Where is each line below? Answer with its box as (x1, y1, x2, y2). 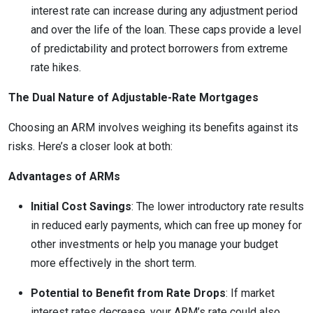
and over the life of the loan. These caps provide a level (31, 23, 301, 36)
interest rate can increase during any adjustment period (31, 4, 298, 17)
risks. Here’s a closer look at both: (8, 140, 173, 153)
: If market (226, 286, 275, 300)
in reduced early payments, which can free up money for (31, 219, 302, 232)
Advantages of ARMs (8, 170, 120, 183)
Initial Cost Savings (31, 200, 131, 213)
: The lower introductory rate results (131, 200, 304, 213)
